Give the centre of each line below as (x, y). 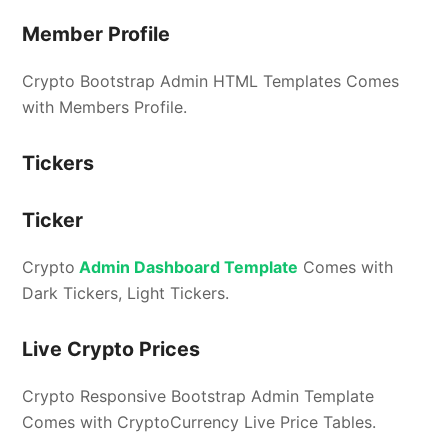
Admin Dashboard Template (187, 266)
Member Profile (96, 33)
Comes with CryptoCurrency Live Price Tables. (199, 421)
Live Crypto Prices (111, 348)
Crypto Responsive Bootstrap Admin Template (198, 395)
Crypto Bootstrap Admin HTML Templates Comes (211, 80)
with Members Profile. (105, 106)
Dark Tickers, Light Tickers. (126, 292)
